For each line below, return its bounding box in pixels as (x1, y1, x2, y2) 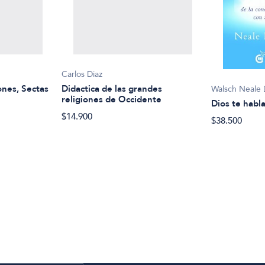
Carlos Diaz (62, 68, 103, 80)
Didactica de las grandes (62, 82, 163, 95)
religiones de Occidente (62, 93, 162, 105)
